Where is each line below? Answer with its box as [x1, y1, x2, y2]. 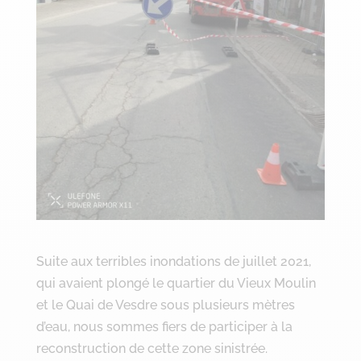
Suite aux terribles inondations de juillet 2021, [35, 253, 311, 269]
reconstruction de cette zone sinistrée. [35, 340, 268, 356]
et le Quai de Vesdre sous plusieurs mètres [35, 297, 295, 313]
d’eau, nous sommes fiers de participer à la [35, 318, 293, 334]
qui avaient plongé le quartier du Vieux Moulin [35, 275, 316, 291]
